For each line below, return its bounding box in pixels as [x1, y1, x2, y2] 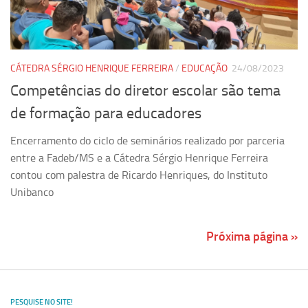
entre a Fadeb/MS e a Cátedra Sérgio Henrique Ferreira [10, 151, 268, 164]
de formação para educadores [10, 104, 201, 122]
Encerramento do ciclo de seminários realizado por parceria [10, 133, 285, 147]
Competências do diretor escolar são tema [10, 81, 280, 100]
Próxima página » [206, 228, 298, 244]
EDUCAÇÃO [181, 62, 228, 74]
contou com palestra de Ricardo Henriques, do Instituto [10, 168, 267, 181]
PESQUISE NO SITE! [10, 297, 73, 307]
